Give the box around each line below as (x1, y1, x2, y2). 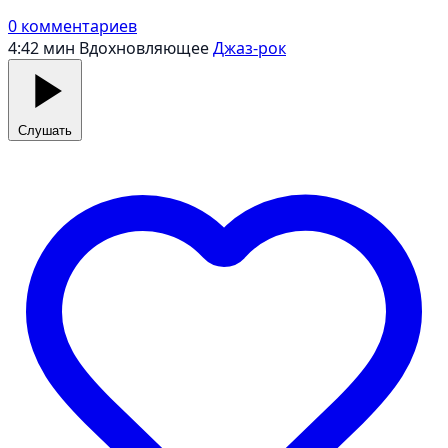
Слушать (18, 122, 72, 138)
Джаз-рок (213, 36, 286, 59)
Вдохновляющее (79, 36, 209, 59)
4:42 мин (8, 36, 75, 59)
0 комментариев (8, 14, 137, 37)
